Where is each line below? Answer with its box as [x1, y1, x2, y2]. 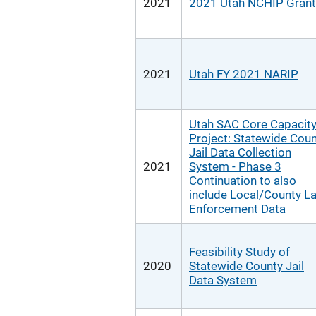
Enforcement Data [189, 202, 286, 216]
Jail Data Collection [189, 145, 291, 159]
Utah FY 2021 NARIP [189, 67, 298, 81]
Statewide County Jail [189, 259, 304, 273]
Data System [189, 273, 257, 287]
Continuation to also [189, 174, 296, 188]
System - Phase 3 [189, 159, 281, 174]
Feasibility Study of [189, 245, 290, 259]
